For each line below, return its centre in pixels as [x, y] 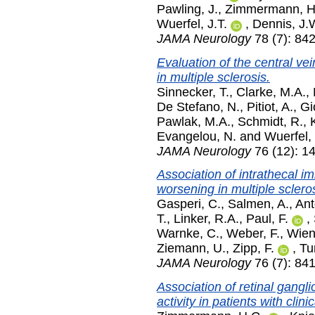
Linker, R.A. [206, 219]
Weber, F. [253, 234]
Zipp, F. [253, 249]
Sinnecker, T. [193, 92]
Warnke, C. [188, 234]
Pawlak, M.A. [194, 121]
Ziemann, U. [191, 249]
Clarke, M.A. [271, 92]
